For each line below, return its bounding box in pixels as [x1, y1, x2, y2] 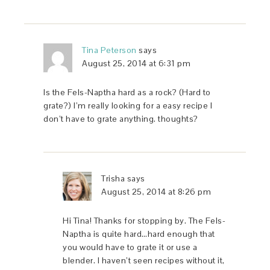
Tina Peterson [82, 44, 137, 55]
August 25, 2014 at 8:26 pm [101, 186, 212, 197]
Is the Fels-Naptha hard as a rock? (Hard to [43, 86, 211, 98]
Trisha [101, 172, 125, 184]
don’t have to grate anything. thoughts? [43, 113, 198, 124]
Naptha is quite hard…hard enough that [63, 228, 215, 239]
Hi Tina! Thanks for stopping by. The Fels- [63, 215, 226, 226]
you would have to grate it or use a [63, 241, 198, 253]
